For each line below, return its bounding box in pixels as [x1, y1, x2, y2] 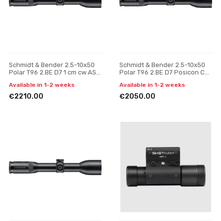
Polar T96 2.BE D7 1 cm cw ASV [9, 69, 101, 76]
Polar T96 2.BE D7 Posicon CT [119, 69, 208, 76]
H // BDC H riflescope [9, 76, 72, 83]
